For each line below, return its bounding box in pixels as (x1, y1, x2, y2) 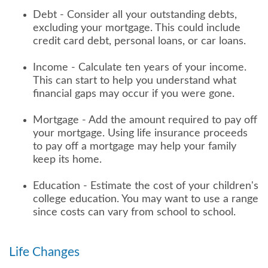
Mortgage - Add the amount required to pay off (33, 115, 257, 126)
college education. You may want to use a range (33, 194, 258, 205)
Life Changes (9, 246, 80, 259)
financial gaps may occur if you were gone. (33, 89, 234, 100)
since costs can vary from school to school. (33, 207, 236, 218)
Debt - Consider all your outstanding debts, (33, 10, 237, 21)
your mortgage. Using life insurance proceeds (33, 128, 248, 139)
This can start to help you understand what (33, 75, 236, 87)
